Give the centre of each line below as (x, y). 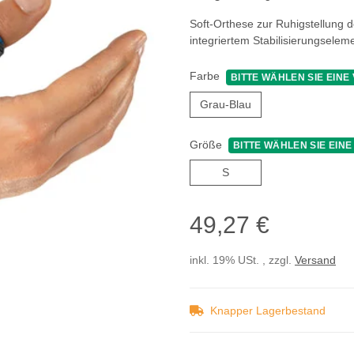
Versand (315, 260)
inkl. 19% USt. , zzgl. (242, 260)
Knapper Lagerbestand (268, 311)
